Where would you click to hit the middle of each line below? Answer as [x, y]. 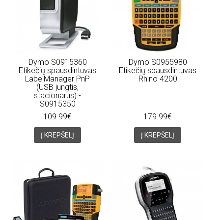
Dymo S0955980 [158, 62]
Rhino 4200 [158, 79]
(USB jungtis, [57, 87]
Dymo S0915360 [57, 62]
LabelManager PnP [57, 79]
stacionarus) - [57, 95]
